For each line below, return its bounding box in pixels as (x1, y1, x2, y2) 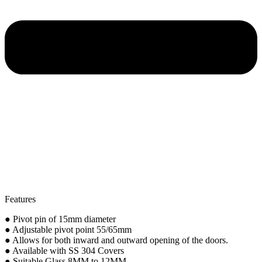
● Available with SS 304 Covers (5, 245, 124, 256)
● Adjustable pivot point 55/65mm (5, 224, 132, 235)
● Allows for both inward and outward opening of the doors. (5, 235, 228, 245)
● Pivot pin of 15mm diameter (5, 213, 116, 224)
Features (5, 194, 36, 204)
